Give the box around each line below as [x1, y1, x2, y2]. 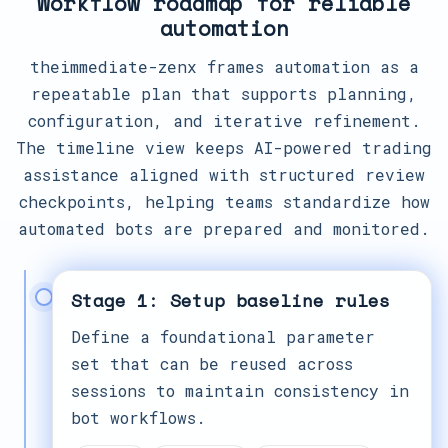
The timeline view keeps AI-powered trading [16, 137, 432, 158]
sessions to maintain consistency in [71, 380, 409, 401]
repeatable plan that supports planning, [31, 83, 417, 104]
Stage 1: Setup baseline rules [71, 287, 390, 313]
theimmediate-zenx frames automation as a [29, 56, 419, 77]
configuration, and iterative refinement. [27, 110, 421, 131]
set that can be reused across [71, 353, 353, 374]
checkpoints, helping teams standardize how [18, 191, 430, 212]
